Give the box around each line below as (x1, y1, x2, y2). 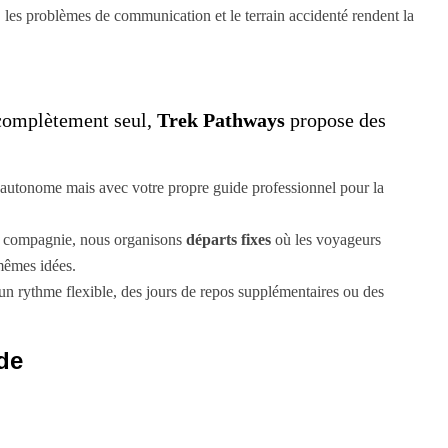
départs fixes (186, 230, 271, 248)
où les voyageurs (271, 230, 381, 248)
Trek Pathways (157, 108, 285, 131)
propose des (285, 108, 386, 131)
